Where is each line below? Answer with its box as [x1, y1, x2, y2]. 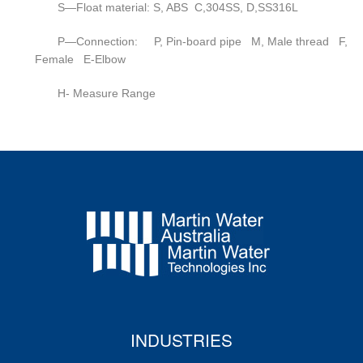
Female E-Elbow [35, 53, 126, 66]
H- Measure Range [58, 87, 156, 100]
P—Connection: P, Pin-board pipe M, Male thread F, [58, 35, 348, 49]
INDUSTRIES [130, 327, 233, 352]
